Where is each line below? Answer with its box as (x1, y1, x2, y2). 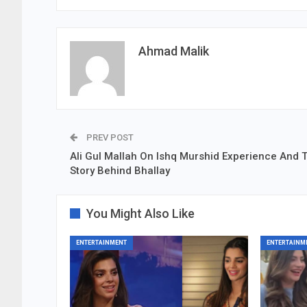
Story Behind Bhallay (70, 164, 170, 177)
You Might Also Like (86, 206, 195, 221)
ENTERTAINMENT (76, 238, 127, 246)
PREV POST (84, 132, 134, 143)
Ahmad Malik (138, 43, 209, 58)
